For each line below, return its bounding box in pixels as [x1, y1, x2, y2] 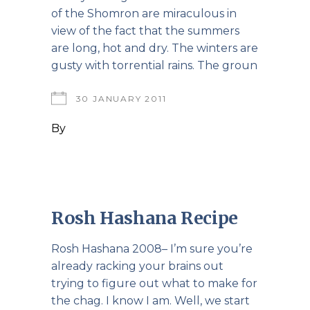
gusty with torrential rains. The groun [51, 58, 257, 72]
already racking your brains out [51, 259, 224, 273]
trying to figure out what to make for [51, 276, 257, 290]
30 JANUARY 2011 [75, 93, 167, 104]
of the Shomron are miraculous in [51, 6, 237, 20]
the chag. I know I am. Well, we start [51, 293, 250, 307]
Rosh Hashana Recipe [51, 206, 238, 229]
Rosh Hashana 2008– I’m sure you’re [51, 241, 253, 255]
